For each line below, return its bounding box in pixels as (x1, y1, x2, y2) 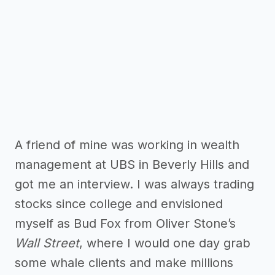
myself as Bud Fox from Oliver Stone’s (15, 216, 236, 231)
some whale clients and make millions (15, 255, 233, 271)
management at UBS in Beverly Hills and (15, 157, 249, 172)
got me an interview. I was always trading (15, 177, 254, 192)
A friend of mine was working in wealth (15, 137, 239, 153)
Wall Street (15, 236, 79, 251)
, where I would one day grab (79, 236, 250, 251)
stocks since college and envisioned (15, 196, 223, 212)
